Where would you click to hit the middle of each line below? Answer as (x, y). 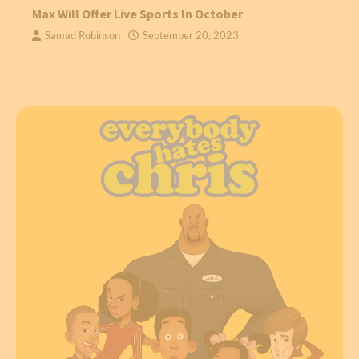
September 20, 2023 (191, 36)
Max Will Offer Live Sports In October (137, 14)
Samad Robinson (83, 36)
